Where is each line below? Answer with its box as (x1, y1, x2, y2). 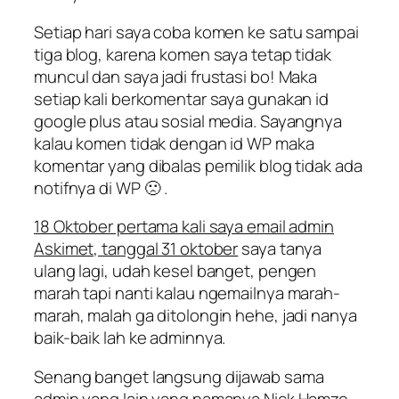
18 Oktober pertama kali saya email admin (34, 215, 334, 239)
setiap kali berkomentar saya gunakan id (34, 86, 330, 110)
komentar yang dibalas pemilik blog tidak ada (34, 153, 362, 177)
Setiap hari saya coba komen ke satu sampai (34, 20, 359, 44)
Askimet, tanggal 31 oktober (34, 237, 239, 261)
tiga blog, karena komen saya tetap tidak (34, 42, 331, 66)
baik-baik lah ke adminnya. (34, 326, 226, 350)
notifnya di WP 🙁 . (34, 175, 168, 199)
